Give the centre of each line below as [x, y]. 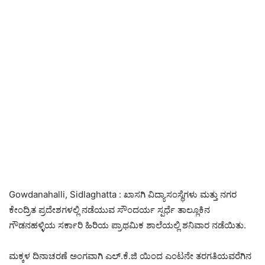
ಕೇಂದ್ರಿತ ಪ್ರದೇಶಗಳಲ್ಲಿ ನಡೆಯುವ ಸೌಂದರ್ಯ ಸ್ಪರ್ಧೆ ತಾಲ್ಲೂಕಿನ [109, 209]
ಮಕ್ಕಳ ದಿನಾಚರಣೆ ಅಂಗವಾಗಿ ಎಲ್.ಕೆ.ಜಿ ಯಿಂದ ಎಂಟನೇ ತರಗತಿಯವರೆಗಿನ [130, 256]
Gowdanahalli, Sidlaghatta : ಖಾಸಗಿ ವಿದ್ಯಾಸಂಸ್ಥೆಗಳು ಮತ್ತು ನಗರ [123, 194]
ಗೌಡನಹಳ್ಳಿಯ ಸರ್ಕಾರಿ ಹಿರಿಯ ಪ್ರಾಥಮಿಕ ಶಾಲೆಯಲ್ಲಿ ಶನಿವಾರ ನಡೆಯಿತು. [127, 225]
